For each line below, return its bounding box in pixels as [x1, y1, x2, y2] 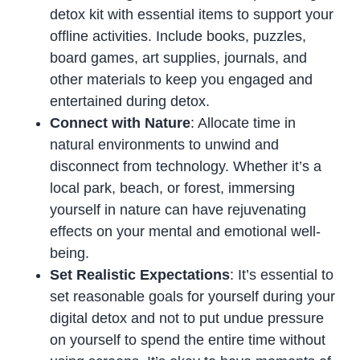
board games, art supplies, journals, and [50, 49, 308, 66]
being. [50, 244, 90, 261]
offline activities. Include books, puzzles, [50, 27, 307, 44]
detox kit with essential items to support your [50, 6, 334, 22]
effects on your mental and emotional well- [50, 223, 321, 239]
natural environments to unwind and [50, 136, 280, 153]
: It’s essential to [230, 266, 334, 283]
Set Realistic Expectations [50, 266, 231, 283]
